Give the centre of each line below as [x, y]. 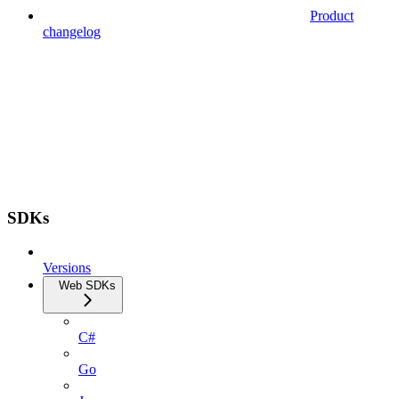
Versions [67, 268]
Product [332, 15]
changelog [72, 31]
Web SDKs [87, 286]
